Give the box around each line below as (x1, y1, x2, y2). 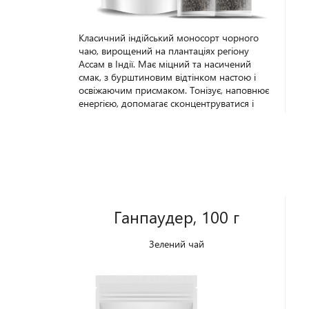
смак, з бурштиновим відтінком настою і (78, 70, 256, 83)
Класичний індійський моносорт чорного (78, 31, 259, 44)
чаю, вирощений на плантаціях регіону (78, 44, 249, 57)
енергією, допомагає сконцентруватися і (78, 97, 254, 110)
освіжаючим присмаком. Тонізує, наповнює (78, 83, 269, 97)
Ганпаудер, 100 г (113, 206, 239, 228)
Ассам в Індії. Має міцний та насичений (78, 57, 251, 70)
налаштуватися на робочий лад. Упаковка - (78, 110, 268, 123)
